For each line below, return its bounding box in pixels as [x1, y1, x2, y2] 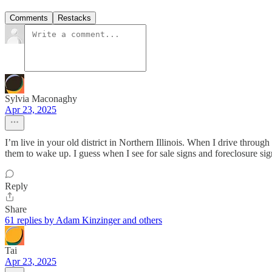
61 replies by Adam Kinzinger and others [5, 214, 162, 225]
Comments [10, 13, 48, 22]
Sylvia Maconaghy [5, 93, 77, 104]
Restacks [58, 13, 91, 22]
